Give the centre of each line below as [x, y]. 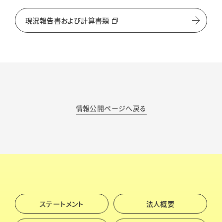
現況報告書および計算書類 [67, 20]
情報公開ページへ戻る [111, 108]
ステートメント [62, 204]
